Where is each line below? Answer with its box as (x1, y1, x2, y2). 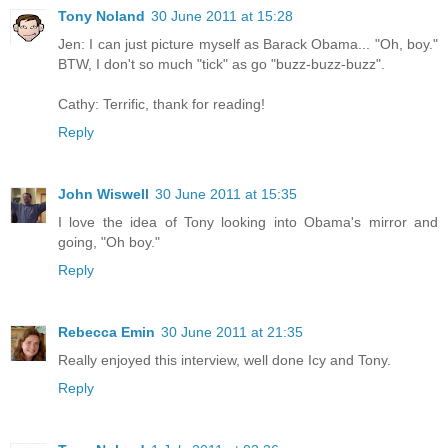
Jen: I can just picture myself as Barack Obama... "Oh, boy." (58, 36, 438, 53)
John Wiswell (58, 186, 149, 203)
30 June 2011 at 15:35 (155, 186, 297, 203)
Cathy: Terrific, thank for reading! (58, 96, 265, 113)
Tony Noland (58, 8, 145, 25)
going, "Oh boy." (58, 234, 160, 251)
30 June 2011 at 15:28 (151, 8, 293, 25)
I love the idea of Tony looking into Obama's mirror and (58, 214, 438, 231)
